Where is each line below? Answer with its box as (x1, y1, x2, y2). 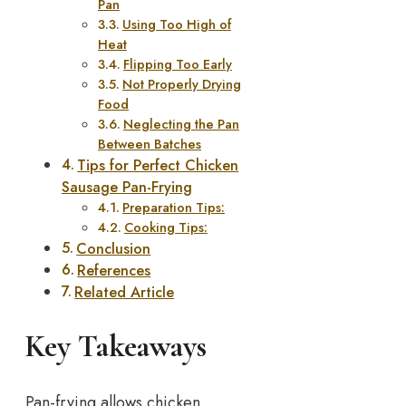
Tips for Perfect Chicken (77, 155, 239, 177)
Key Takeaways (25, 328, 207, 366)
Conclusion (76, 238, 151, 260)
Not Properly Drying (121, 74, 241, 94)
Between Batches (98, 134, 201, 154)
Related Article (74, 282, 175, 304)
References (77, 260, 151, 282)
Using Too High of (121, 14, 231, 34)
